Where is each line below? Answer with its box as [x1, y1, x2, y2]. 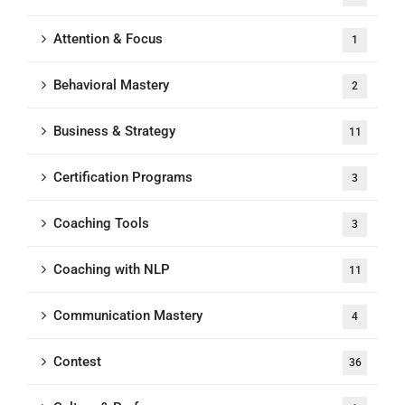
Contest [53, 353, 101, 370]
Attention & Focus [53, 31, 163, 47]
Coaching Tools [53, 215, 149, 231]
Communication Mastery [53, 307, 202, 324]
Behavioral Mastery [53, 77, 169, 93]
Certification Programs [53, 169, 193, 185]
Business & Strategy [53, 123, 175, 139]
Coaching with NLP [53, 261, 170, 278]
